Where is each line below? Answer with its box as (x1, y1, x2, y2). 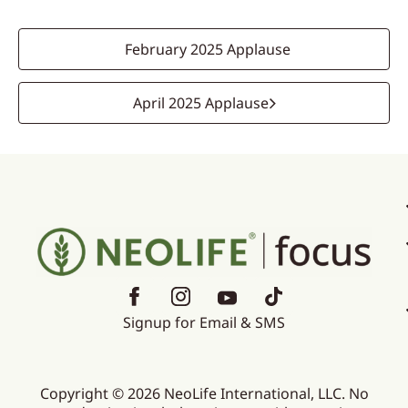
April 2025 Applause (132, 93, 269, 113)
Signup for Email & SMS (123, 312, 285, 333)
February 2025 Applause (125, 39, 291, 59)
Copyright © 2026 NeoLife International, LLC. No (39, 383, 369, 404)
